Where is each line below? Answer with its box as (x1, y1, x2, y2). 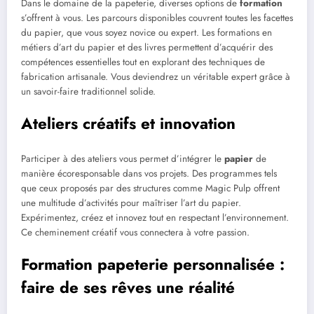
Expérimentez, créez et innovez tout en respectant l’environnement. (21, 210, 289, 224)
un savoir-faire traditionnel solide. (21, 85, 156, 99)
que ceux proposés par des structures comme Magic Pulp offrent (21, 181, 280, 195)
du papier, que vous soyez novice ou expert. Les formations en (21, 26, 272, 40)
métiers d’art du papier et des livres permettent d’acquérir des (21, 41, 273, 55)
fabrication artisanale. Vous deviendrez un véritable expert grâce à (21, 70, 290, 84)
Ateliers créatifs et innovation (21, 112, 235, 135)
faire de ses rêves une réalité (21, 275, 235, 299)
